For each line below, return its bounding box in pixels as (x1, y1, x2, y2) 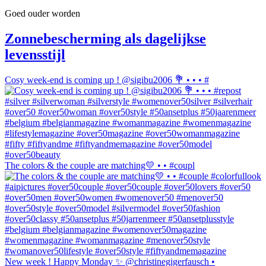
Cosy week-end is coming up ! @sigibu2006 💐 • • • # (5, 74, 209, 85)
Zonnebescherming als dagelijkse (5, 30, 206, 46)
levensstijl (5, 46, 65, 62)
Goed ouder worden (5, 8, 80, 18)
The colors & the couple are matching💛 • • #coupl (5, 160, 195, 170)
